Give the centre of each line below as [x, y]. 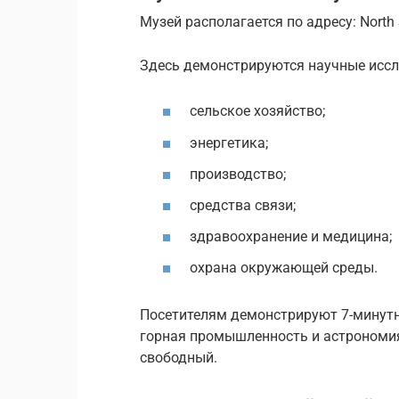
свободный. [179, 358]
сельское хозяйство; [257, 111]
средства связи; [243, 205]
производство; [238, 174]
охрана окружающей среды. [284, 268]
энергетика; [229, 142]
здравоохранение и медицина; [291, 237]
